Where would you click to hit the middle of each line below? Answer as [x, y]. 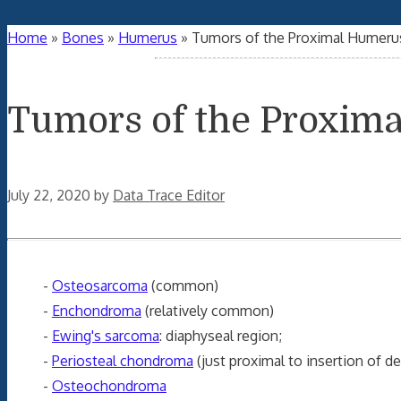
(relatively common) [208, 310]
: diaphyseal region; [221, 335]
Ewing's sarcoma [106, 335]
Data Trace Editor [169, 196]
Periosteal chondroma [123, 360]
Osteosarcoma [100, 285]
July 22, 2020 [49, 196]
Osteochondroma [109, 385]
